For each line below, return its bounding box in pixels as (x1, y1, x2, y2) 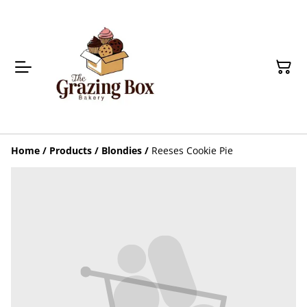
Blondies (101, 144, 142, 157)
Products (49, 144, 92, 157)
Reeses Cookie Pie (151, 144, 233, 157)
